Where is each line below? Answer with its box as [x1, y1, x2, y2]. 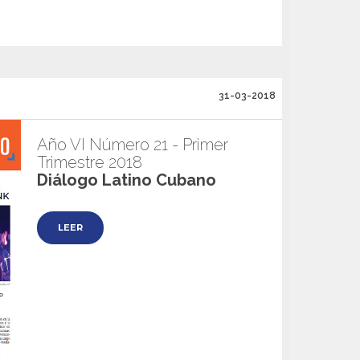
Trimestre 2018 [37, 153, 142, 172]
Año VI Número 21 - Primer [37, 135, 228, 154]
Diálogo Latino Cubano [37, 170, 216, 190]
